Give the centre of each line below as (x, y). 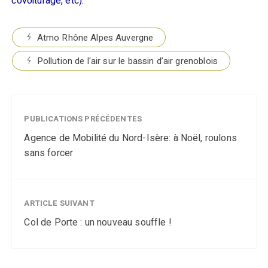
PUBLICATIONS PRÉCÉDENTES (83, 119)
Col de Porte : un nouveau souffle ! (98, 223)
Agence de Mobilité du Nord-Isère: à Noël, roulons (130, 138)
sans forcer (49, 153)
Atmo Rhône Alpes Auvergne (95, 38)
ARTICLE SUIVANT (59, 203)
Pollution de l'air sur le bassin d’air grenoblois (127, 61)
